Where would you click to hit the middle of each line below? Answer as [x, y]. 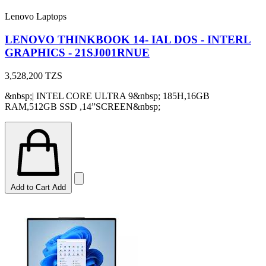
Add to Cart [30, 187]
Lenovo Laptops [36, 17]
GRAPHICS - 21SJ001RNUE [77, 53]
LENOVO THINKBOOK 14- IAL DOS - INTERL [128, 40]
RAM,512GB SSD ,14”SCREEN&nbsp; [83, 106]
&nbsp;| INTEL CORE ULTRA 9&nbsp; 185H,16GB [107, 96]
